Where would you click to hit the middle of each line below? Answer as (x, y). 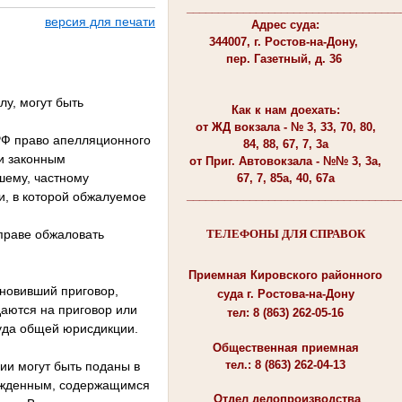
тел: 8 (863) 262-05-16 (285, 312)
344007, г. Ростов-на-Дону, (285, 41)
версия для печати (100, 21)
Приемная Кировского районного (285, 275)
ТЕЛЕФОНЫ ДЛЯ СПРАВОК (285, 234)
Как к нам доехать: (285, 109)
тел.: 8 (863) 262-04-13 (285, 364)
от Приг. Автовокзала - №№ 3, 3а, (285, 161)
